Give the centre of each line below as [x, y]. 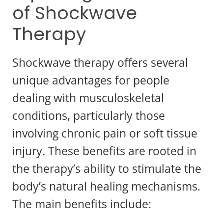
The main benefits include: [82, 204]
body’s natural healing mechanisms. [106, 186]
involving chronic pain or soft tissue [105, 133]
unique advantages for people [91, 80]
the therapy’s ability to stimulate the [107, 168]
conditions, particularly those [89, 115]
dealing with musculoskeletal [88, 97]
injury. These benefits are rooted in [104, 151]
